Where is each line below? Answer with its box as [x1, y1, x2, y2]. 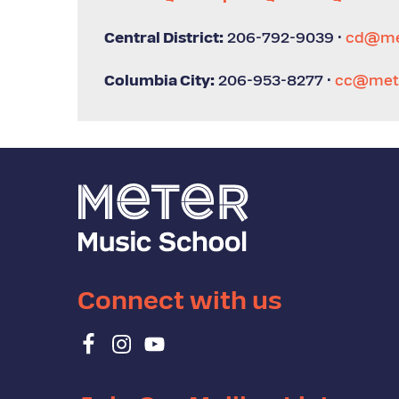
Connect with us [77, 290, 282, 315]
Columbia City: [104, 75, 215, 89]
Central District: [104, 32, 224, 46]
